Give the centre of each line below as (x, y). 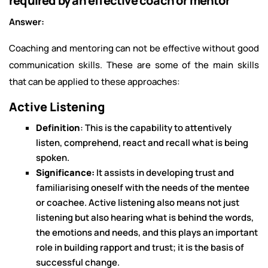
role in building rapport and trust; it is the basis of (140, 247)
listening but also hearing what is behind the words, (145, 217)
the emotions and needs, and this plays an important (147, 232)
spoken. (53, 158)
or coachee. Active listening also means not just (138, 202)
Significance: (65, 173)
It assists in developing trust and (164, 173)
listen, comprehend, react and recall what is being (142, 143)
